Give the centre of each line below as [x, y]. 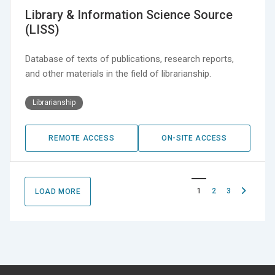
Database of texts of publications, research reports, [130, 59]
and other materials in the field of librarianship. [118, 74]
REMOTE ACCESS [82, 138]
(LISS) [42, 30]
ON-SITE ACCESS [194, 138]
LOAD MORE [58, 192]
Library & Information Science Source [129, 15]
